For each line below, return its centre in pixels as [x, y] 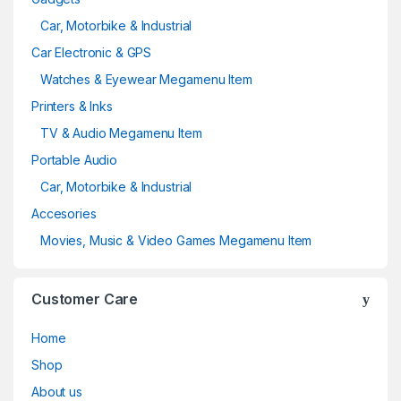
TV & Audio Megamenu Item [121, 132]
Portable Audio [75, 159]
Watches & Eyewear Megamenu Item [146, 79]
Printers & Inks [72, 106]
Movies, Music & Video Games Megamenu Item [176, 240]
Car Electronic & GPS [92, 52]
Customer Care [85, 299]
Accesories [64, 213]
